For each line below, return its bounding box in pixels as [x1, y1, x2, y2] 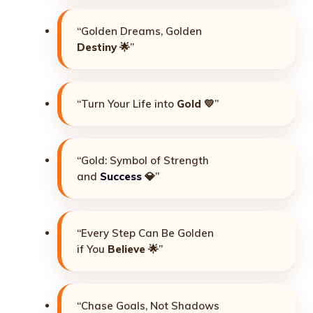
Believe [108, 242, 145, 256]
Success [100, 169, 142, 183]
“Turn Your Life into [77, 96, 177, 110]
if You [77, 242, 108, 256]
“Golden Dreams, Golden [77, 24, 202, 38]
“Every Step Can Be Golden [77, 226, 214, 240]
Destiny [77, 40, 117, 54]
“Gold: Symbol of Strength [77, 153, 209, 167]
